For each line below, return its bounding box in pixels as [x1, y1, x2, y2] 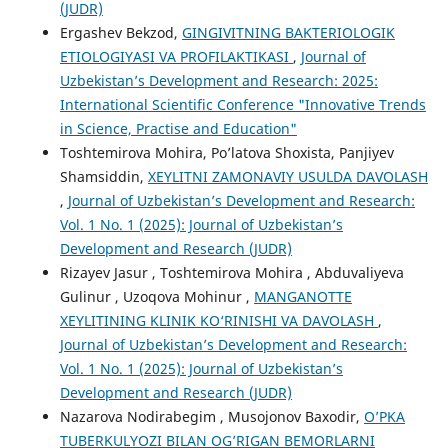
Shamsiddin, [59, 167, 148, 187]
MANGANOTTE [253, 287, 352, 307]
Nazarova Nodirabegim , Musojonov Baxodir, [59, 407, 364, 427]
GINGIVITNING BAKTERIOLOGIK [181, 23, 395, 43]
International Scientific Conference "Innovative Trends [59, 95, 426, 115]
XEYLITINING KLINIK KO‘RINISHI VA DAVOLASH [59, 311, 378, 331]
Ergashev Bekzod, [59, 23, 182, 43]
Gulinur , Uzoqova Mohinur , [59, 287, 254, 307]
